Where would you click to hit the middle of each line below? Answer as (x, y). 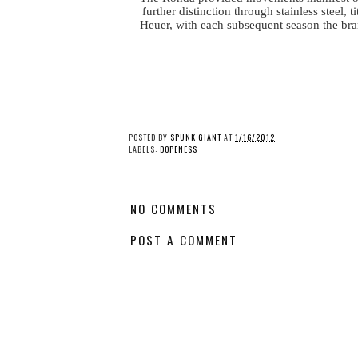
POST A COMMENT (184, 239)
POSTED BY (149, 137)
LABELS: (144, 149)
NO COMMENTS (173, 209)
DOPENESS (179, 149)
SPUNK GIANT (196, 137)
